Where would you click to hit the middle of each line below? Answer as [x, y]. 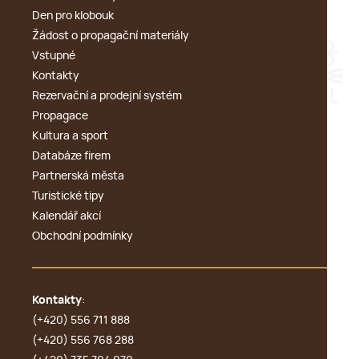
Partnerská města [78, 176]
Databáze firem [71, 156]
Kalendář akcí [67, 216]
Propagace [60, 116]
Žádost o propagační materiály [111, 36]
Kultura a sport [70, 136]
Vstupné [54, 56]
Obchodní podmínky [83, 236]
